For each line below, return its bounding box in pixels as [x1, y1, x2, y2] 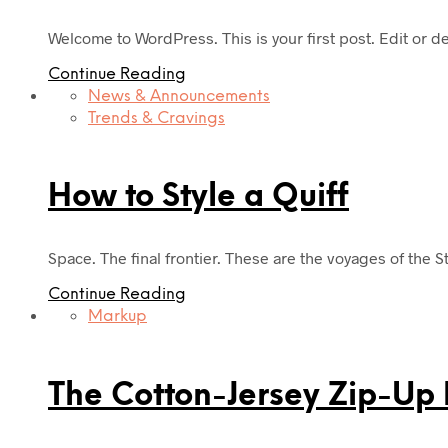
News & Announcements [88, 87, 270, 105]
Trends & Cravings [88, 109, 225, 127]
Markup [88, 307, 147, 325]
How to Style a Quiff [48, 181, 349, 215]
